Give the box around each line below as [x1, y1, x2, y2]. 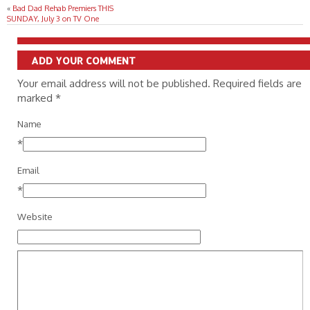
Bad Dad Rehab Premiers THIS [12, 3, 113, 14]
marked [17, 91, 55, 105]
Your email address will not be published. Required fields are [17, 77, 302, 91]
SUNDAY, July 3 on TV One [7, 14, 99, 24]
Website [17, 211, 53, 223]
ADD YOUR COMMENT [31, 54, 136, 67]
